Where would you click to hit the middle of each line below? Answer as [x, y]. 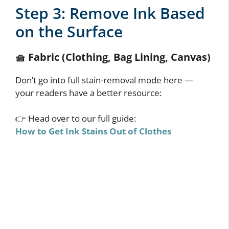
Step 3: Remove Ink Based [110, 13]
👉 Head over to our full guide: [76, 119]
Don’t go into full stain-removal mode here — [104, 80]
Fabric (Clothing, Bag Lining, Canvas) [119, 57]
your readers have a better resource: [88, 93]
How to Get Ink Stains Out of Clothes [93, 131]
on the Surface [69, 31]
